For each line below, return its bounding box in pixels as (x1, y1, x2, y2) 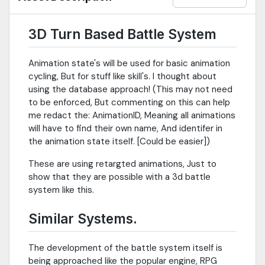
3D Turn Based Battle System (28, 26, 216, 43)
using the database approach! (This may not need (28, 83, 232, 95)
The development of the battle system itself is (28, 241, 222, 254)
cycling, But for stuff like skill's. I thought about (28, 70, 216, 82)
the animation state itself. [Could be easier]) (28, 135, 210, 147)
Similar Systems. (28, 210, 137, 227)
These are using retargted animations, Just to (28, 157, 216, 170)
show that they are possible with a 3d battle (28, 170, 211, 183)
